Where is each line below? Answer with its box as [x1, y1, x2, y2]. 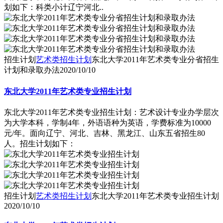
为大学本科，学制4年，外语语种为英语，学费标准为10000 [4, 118, 211, 127]
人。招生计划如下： [4, 139, 76, 148]
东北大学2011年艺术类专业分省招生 [92, 55, 219, 64]
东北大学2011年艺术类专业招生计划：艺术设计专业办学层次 [4, 108, 219, 116]
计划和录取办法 [4, 66, 60, 75]
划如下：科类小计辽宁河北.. [4, 3, 104, 12]
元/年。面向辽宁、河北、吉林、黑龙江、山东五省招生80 [4, 128, 205, 137]
